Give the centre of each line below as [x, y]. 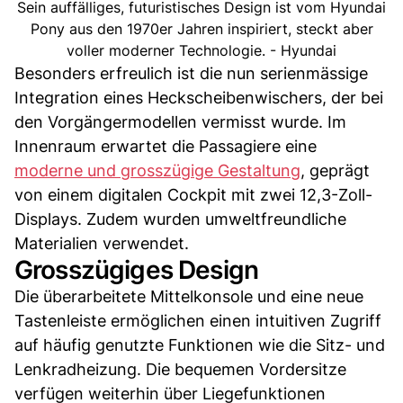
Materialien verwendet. [102, 243]
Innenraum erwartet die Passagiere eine [166, 146]
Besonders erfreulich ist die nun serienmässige [191, 73]
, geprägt [335, 170]
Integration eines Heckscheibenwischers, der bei [199, 97]
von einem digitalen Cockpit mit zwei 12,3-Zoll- [193, 194]
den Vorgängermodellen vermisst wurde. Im [180, 121]
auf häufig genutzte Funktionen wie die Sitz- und [200, 345]
